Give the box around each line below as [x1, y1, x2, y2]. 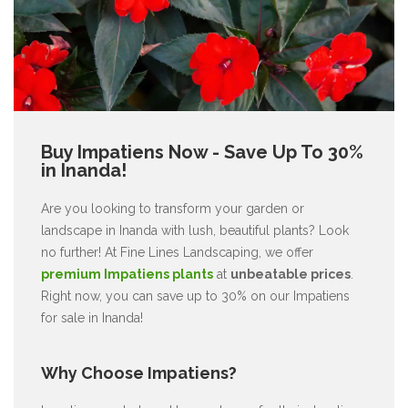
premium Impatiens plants [41, 266, 213, 281]
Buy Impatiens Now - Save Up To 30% [41, 140, 363, 163]
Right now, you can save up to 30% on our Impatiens [41, 288, 350, 303]
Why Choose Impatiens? [41, 362, 237, 382]
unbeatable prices [230, 266, 351, 281]
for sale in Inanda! [41, 310, 143, 325]
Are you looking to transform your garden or [41, 200, 304, 216]
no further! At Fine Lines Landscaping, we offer [41, 244, 313, 260]
